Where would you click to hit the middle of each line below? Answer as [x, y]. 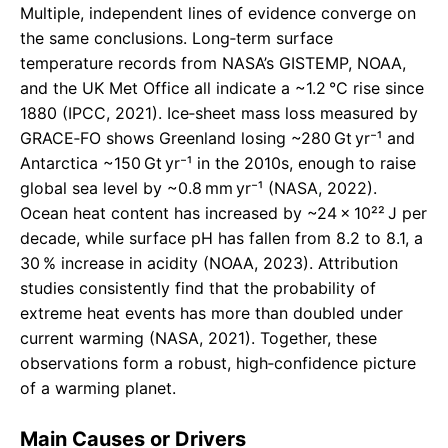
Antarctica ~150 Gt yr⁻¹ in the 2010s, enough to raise [218, 163]
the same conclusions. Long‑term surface [176, 38]
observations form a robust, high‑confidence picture [218, 363]
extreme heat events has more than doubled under [211, 313]
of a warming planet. [98, 388]
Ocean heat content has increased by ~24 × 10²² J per [223, 213]
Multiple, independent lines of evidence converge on [218, 13]
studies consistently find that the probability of [198, 288]
